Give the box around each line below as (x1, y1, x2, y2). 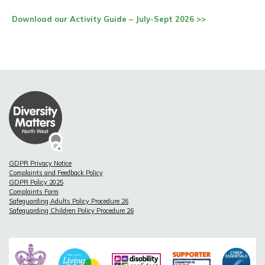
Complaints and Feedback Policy (9, 169, 103, 177)
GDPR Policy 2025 (9, 178, 63, 187)
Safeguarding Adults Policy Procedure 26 (9, 197, 128, 206)
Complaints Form (9, 188, 59, 196)
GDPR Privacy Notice (9, 159, 72, 168)
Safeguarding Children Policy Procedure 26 (9, 206, 134, 215)
